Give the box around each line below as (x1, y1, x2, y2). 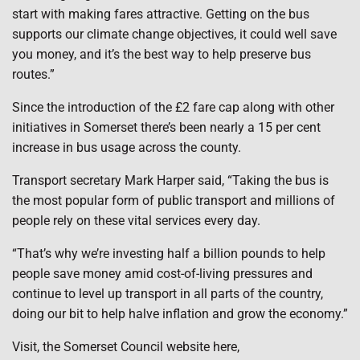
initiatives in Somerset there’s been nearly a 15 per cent (12, 120, 321, 135)
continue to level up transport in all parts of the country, (12, 286, 323, 301)
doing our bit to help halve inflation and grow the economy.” (12, 306, 348, 321)
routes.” (12, 67, 55, 82)
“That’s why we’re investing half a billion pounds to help (12, 246, 325, 261)
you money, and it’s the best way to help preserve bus (12, 47, 311, 62)
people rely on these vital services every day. (12, 213, 260, 228)
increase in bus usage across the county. (12, 140, 241, 155)
